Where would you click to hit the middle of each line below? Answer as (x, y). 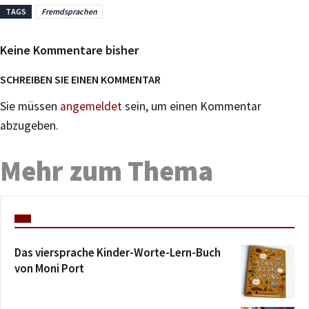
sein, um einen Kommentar (192, 106)
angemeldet (91, 106)
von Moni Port (49, 268)
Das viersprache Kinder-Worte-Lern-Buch (118, 252)
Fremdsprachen (69, 11)
